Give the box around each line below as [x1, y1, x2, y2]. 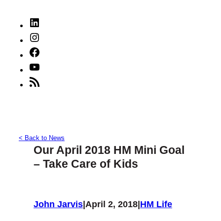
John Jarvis [34, 199, 83, 210]
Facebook [40, 47, 75, 56]
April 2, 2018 [85, 199, 138, 210]
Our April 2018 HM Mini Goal [34, 144, 184, 157]
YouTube [40, 62, 71, 71]
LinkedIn [40, 17, 70, 27]
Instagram [40, 32, 74, 41]
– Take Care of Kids [34, 157, 138, 171]
